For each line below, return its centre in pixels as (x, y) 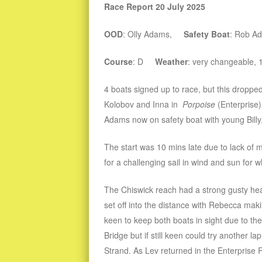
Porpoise (199, 104)
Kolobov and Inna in (143, 104)
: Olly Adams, (153, 34)
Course (118, 62)
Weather (171, 62)
